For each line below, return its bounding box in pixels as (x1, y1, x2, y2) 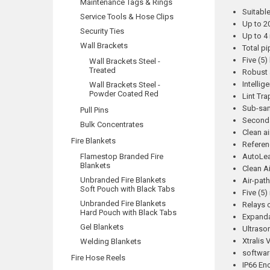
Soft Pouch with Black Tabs (80, 184, 175, 193)
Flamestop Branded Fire (80, 152, 163, 161)
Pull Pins (80, 105, 108, 115)
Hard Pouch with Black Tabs (80, 208, 177, 217)
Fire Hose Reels (71, 253, 125, 262)
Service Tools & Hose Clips (80, 12, 174, 21)
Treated (89, 66, 116, 75)
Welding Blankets (80, 237, 141, 246)
